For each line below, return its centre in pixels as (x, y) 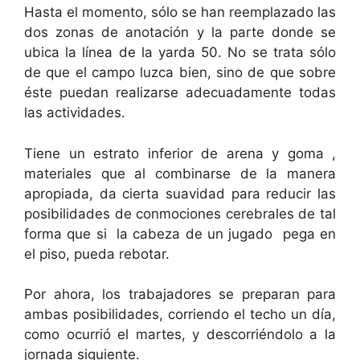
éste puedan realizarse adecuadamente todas (180, 93)
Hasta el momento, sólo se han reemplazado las (180, 12)
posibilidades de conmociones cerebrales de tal (180, 213)
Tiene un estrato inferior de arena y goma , (180, 153)
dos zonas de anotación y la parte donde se (180, 33)
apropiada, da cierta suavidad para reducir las (180, 193)
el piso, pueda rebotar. (97, 254)
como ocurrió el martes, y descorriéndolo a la (180, 335)
